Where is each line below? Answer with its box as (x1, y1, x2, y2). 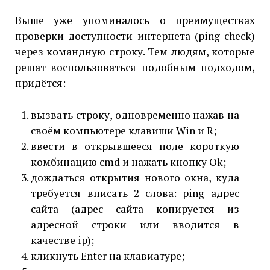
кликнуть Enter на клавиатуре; (31, 248, 185, 263)
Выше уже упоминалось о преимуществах (14, 13, 256, 28)
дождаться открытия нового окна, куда (31, 170, 239, 184)
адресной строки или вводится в (31, 217, 239, 231)
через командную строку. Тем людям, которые (14, 45, 256, 59)
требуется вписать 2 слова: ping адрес (31, 186, 239, 200)
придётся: (14, 76, 66, 90)
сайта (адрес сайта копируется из (31, 201, 239, 216)
